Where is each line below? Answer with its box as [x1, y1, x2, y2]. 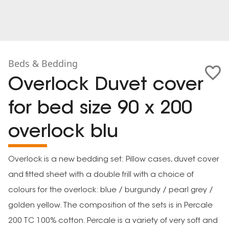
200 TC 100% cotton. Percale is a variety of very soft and [8, 217, 218, 225]
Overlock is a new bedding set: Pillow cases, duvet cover [8, 156, 219, 164]
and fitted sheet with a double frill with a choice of [8, 171, 194, 179]
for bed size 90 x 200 [8, 100, 192, 118]
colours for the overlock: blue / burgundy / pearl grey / [8, 187, 213, 194]
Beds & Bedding [8, 57, 78, 70]
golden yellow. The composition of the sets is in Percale [8, 202, 213, 210]
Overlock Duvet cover [8, 76, 203, 95]
